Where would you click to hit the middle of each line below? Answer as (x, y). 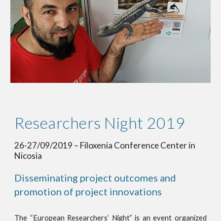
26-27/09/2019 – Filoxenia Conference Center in (105, 146)
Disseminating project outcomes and (95, 178)
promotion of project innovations (88, 192)
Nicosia (28, 156)
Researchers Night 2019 (101, 123)
